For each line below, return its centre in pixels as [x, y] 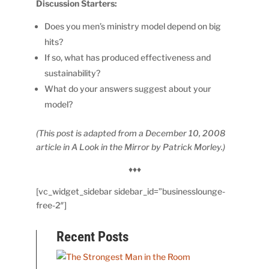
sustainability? [73, 73]
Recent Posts [93, 237]
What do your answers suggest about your [128, 88]
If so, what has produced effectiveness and [128, 57]
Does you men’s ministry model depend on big [133, 26]
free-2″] [52, 205]
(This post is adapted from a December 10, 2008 [131, 133]
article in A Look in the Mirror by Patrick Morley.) [131, 147]
